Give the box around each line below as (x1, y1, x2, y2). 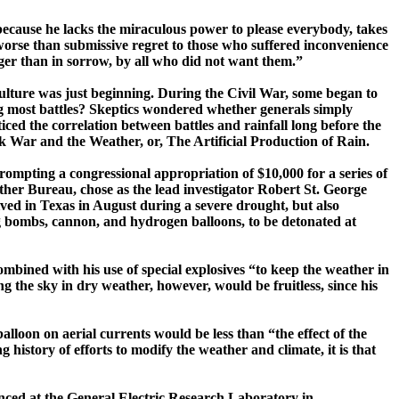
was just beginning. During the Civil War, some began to (35, 85, 378, 102)
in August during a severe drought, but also (75, 198, 339, 214)
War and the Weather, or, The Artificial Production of (10, 134, 333, 150)
